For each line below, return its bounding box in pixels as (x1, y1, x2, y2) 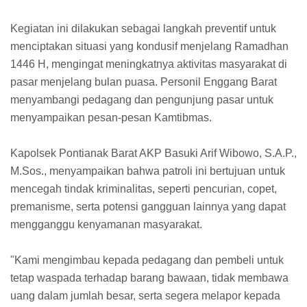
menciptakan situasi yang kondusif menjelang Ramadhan (10, 40, 288, 52)
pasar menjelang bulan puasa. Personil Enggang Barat (10, 75, 277, 88)
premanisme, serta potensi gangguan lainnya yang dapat (10, 200, 286, 212)
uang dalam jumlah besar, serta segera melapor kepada (10, 289, 280, 302)
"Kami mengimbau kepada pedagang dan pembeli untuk (10, 254, 284, 266)
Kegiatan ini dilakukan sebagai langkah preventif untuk (10, 22, 276, 34)
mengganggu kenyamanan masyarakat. (10, 218, 202, 230)
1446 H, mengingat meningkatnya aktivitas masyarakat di (10, 58, 287, 70)
